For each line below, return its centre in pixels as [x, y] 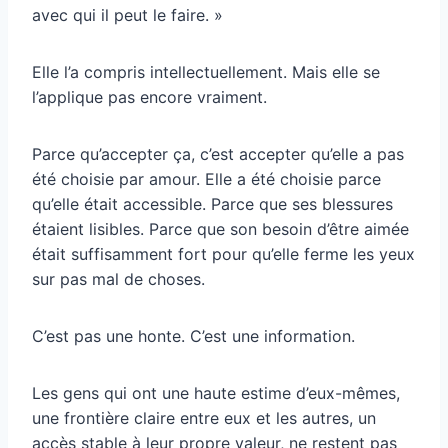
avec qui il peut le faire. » [127, 14]
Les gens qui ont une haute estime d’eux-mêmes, [216, 392]
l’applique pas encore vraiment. [149, 96]
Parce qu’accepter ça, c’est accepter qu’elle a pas [218, 153]
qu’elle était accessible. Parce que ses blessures [212, 203]
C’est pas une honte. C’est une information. [193, 335]
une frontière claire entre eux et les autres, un [204, 417]
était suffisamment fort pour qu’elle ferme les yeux [223, 253]
